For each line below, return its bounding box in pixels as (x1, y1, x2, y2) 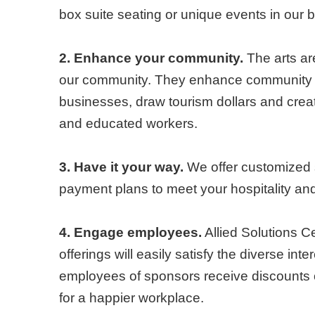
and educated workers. (59, 115, 201, 131)
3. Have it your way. (59, 159, 187, 174)
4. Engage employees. (59, 224, 202, 240)
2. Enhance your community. (59, 50, 247, 65)
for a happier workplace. (59, 290, 207, 305)
